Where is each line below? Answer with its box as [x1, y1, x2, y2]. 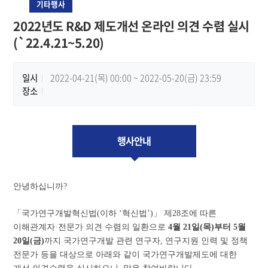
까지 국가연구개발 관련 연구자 [44, 235, 161, 245]
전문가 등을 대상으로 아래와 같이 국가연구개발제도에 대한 [13, 249, 237, 259]
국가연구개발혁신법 [22, 208, 98, 218]
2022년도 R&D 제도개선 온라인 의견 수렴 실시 [13, 17, 249, 36]
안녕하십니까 [13, 181, 64, 191]
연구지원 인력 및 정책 [165, 235, 248, 245]
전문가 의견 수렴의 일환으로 [58, 221, 169, 232]
